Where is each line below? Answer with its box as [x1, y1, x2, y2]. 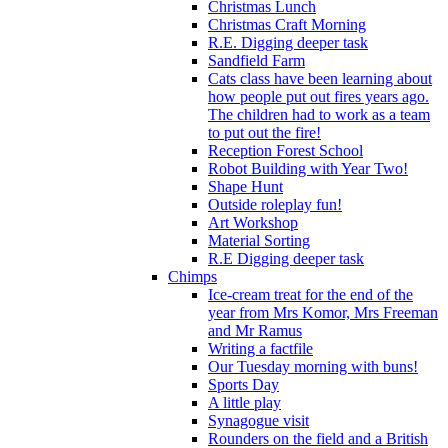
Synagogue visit [208, 412, 309, 430]
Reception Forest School [208, 142, 363, 160]
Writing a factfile [208, 340, 313, 358]
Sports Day [208, 376, 279, 394]
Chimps [168, 268, 217, 286]
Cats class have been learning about [208, 70, 432, 88]
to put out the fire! [208, 124, 321, 142]
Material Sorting [208, 232, 310, 250]
